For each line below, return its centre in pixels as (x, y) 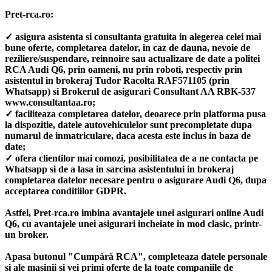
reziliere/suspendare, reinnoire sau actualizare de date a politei (132, 58)
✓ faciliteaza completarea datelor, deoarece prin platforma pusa (135, 114)
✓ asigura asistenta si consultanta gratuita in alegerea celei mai (133, 36)
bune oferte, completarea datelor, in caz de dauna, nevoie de (127, 47)
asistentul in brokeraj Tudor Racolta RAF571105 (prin (117, 80)
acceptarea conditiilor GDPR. (66, 191)
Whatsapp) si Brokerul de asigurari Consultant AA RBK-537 (130, 91)
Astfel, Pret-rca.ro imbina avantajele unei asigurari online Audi (134, 212)
